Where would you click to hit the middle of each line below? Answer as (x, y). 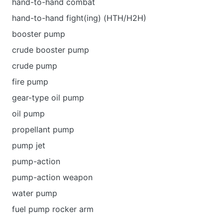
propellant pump (43, 129)
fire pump (30, 82)
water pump (35, 193)
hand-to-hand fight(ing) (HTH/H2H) (79, 18)
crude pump (35, 66)
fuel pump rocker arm (53, 209)
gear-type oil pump (48, 98)
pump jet (29, 145)
